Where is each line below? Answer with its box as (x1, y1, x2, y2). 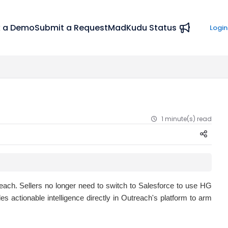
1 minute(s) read (161, 115, 212, 124)
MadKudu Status (108, 21, 177, 34)
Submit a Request (35, 21, 108, 34)
